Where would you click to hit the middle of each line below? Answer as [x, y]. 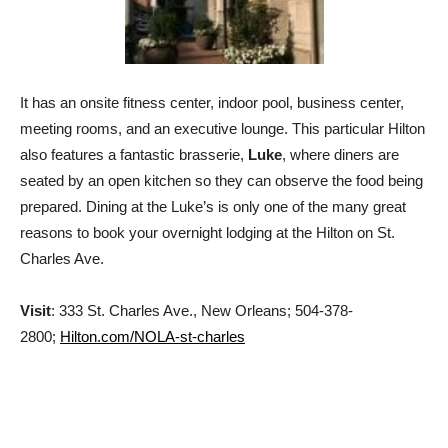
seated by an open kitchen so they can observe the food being [221, 180]
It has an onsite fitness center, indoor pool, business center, [212, 102]
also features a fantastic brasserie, [134, 154]
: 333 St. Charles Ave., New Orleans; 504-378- [202, 310]
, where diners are [340, 154]
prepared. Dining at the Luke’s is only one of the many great [213, 206]
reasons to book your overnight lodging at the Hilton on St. [207, 232]
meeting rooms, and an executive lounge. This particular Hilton [222, 128]
